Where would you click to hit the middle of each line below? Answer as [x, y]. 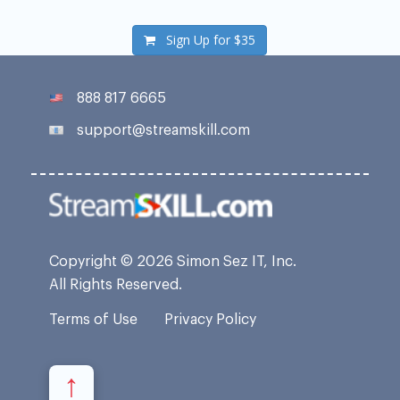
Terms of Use [93, 320]
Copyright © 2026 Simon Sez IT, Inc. [173, 262]
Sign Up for [200, 40]
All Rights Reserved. [116, 285]
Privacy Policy [210, 320]
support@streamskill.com [163, 131]
